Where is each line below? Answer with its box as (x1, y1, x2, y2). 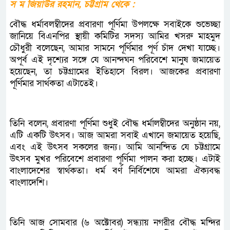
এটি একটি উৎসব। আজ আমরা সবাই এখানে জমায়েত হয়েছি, (10, 129, 220, 142)
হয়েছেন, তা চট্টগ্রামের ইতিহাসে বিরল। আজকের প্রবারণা (10, 66, 220, 78)
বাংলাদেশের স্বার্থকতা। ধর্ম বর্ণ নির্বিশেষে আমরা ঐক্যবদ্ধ (10, 165, 220, 177)
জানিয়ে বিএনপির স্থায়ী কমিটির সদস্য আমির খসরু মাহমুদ (10, 30, 220, 43)
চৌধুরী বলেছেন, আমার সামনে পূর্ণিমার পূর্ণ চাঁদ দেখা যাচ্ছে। (10, 42, 220, 54)
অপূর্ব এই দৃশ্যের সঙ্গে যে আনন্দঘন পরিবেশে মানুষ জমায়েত (10, 54, 220, 66)
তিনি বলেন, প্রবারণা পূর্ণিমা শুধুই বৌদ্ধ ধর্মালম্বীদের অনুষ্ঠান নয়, (10, 118, 220, 130)
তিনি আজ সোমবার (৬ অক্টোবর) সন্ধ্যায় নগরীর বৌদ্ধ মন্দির (10, 217, 220, 229)
